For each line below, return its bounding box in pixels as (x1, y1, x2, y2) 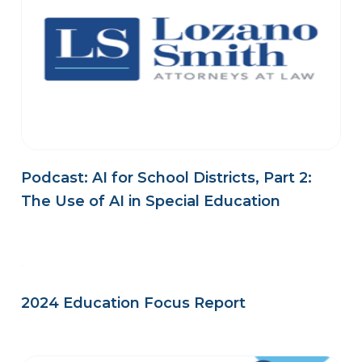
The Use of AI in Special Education (21, 192, 281, 210)
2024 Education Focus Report (21, 294, 246, 313)
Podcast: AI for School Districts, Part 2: (21, 168, 313, 187)
